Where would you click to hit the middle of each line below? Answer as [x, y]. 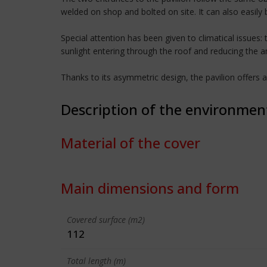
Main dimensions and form [150, 188]
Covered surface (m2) [106, 220]
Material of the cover [131, 143]
